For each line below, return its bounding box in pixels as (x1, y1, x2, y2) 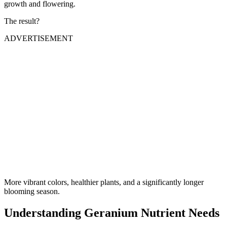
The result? (4, 17, 40, 26)
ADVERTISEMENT (4, 34, 73, 43)
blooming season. (4, 187, 60, 196)
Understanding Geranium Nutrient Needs (4, 206, 219, 219)
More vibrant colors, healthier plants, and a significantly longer (4, 178, 204, 187)
